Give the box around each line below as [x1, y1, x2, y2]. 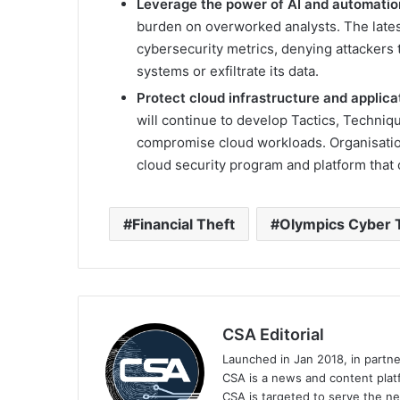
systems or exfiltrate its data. [137, 62, 319, 79]
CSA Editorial [222, 324, 324, 344]
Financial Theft [132, 214, 235, 233]
